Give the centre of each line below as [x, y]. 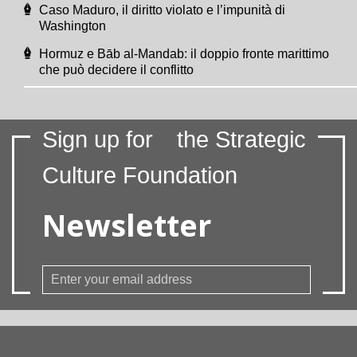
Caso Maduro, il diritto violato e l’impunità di [162, 10]
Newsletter [127, 224]
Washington [73, 25]
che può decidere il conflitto [116, 69]
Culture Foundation [140, 175]
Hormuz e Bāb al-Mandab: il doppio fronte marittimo [184, 53]
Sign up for [98, 139]
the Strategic [241, 139]
